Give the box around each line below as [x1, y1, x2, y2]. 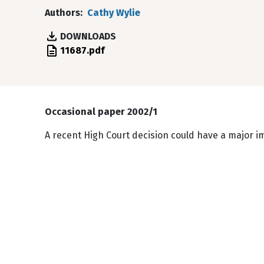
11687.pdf [60, 45, 104, 56]
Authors [45, 7, 80, 18]
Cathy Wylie [87, 7, 140, 18]
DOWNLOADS [60, 31, 116, 42]
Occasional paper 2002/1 [45, 106, 157, 117]
